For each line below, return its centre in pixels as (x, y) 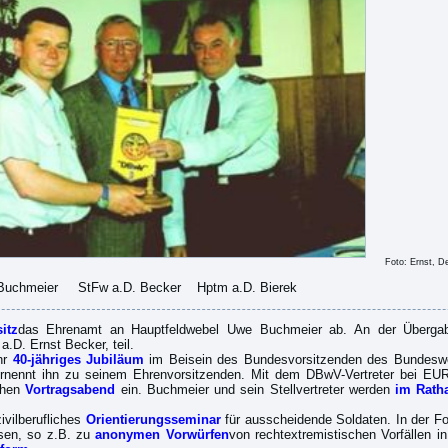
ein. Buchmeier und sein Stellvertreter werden (255, 389)
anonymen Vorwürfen (162, 434)
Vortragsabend (70, 389)
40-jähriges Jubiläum (78, 359)
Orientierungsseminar (153, 419)
